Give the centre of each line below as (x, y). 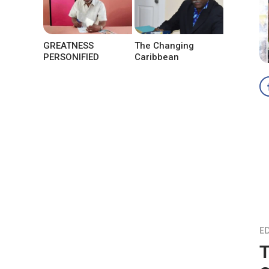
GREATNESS (68, 45)
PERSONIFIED (71, 57)
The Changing (165, 45)
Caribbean (157, 57)
